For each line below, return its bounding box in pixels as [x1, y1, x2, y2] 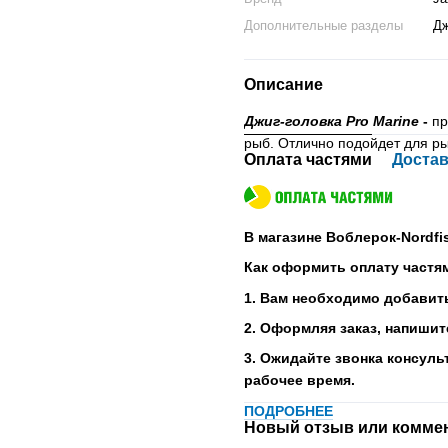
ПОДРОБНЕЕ [244, 402, 333, 419]
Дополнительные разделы [244, 18, 403, 33]
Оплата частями [244, 151, 372, 168]
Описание [244, 76, 323, 93]
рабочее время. [244, 372, 355, 389]
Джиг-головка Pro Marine [244, 113, 419, 129]
